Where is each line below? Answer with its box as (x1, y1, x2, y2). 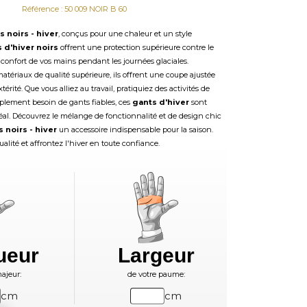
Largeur (117, 244, 195, 267)
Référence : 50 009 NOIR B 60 (21, 4, 127, 14)
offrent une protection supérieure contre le (58, 42, 214, 52)
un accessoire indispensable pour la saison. (56, 125, 213, 134)
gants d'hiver (132, 97, 189, 107)
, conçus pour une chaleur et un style (58, 29, 192, 38)
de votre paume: (127, 269, 185, 279)
